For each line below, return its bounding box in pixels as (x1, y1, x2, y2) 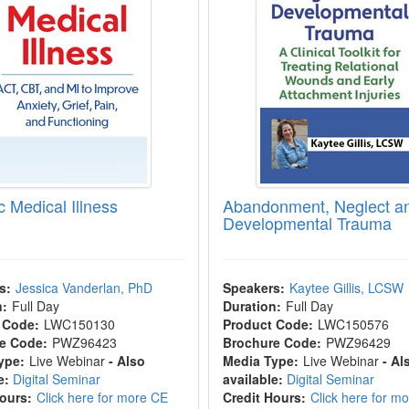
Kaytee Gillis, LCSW (288, 278, 404, 297)
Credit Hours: (222, 388, 306, 406)
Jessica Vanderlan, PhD (16, 278, 153, 297)
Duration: (222, 297, 281, 315)
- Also (109, 351, 146, 370)
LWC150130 (44, 315, 116, 333)
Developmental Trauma (222, 211, 392, 235)
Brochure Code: (222, 333, 321, 351)
